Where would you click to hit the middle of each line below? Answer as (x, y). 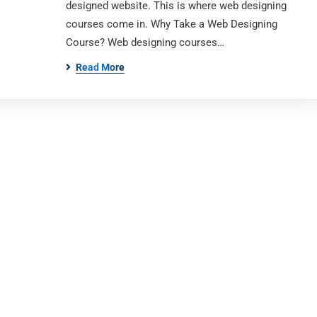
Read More (100, 67)
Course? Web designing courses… (145, 42)
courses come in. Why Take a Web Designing (171, 24)
